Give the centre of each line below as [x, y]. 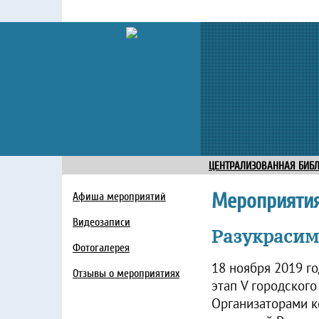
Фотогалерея [101, 248]
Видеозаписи [101, 222]
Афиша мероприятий [119, 197]
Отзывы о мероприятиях [126, 273]
